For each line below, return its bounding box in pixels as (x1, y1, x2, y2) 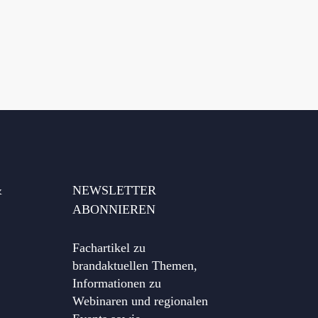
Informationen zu (72, 275, 161, 290)
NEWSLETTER (72, 182, 156, 197)
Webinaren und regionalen (72, 293, 208, 308)
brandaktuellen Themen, (72, 258, 197, 273)
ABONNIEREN (72, 202, 155, 216)
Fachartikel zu (72, 240, 146, 255)
